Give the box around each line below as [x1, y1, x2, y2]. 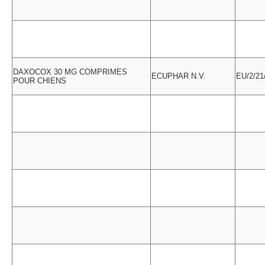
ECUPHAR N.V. [151, 72, 206, 80]
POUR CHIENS [13, 76, 66, 85]
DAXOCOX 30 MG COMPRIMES [13, 67, 127, 76]
